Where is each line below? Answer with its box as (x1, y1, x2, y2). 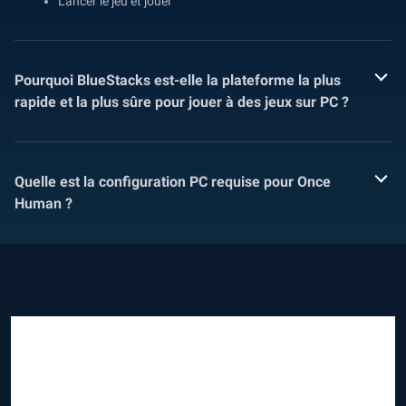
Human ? (14, 195, 72, 212)
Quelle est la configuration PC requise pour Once (14, 173, 331, 190)
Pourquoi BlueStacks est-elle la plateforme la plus (14, 72, 341, 89)
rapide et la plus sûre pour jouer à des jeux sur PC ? (14, 93, 349, 111)
